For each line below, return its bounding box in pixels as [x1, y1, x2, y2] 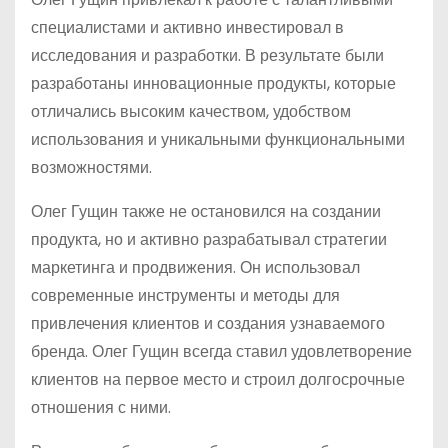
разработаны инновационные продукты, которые [31, 72, 396, 95]
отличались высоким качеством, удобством [31, 100, 351, 123]
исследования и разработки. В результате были [31, 44, 384, 67]
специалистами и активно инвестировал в [31, 16, 344, 39]
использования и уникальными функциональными [31, 128, 405, 151]
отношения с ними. [31, 396, 171, 419]
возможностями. [31, 156, 152, 179]
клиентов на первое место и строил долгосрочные [31, 368, 405, 391]
